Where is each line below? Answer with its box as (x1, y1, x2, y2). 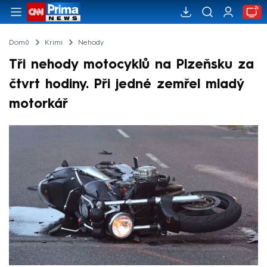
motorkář (9, 97, 68, 111)
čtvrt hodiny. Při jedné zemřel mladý (9, 77, 244, 91)
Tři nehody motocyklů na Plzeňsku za (9, 58, 254, 72)
